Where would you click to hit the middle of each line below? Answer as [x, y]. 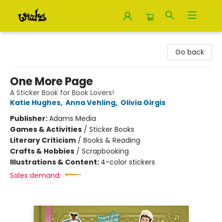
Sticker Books [112, 129]
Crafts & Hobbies [42, 151]
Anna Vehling [90, 103]
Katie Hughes [35, 103]
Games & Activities [46, 129]
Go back [190, 52]
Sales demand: [35, 175]
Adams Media [73, 118]
